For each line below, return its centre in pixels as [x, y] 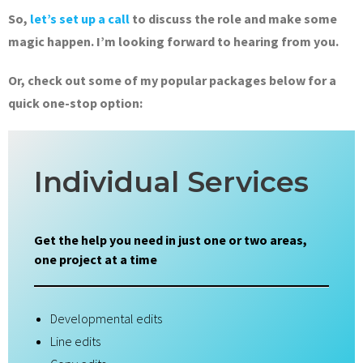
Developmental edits [106, 318]
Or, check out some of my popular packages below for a [172, 80]
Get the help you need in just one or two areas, [171, 239]
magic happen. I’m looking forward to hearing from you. [173, 41]
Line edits [75, 341]
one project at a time [96, 259]
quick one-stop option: [75, 102]
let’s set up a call [80, 18]
